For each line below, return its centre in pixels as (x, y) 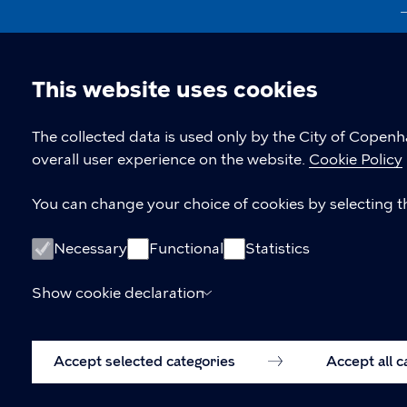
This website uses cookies (175, 89)
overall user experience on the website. (170, 159)
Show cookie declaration (118, 293)
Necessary (90, 248)
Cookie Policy (356, 159)
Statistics (278, 248)
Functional (186, 248)
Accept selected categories (146, 362)
